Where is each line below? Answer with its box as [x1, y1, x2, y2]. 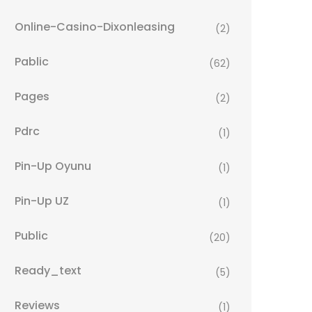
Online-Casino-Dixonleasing [15, 19, 175, 36]
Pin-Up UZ [15, 193, 69, 210]
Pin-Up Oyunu [15, 158, 91, 175]
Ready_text [15, 263, 81, 279]
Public [15, 228, 48, 244]
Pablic [15, 54, 49, 70]
